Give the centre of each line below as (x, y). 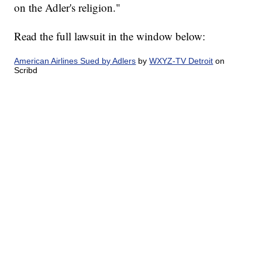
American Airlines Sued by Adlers (75, 61)
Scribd (26, 70)
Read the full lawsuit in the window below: (110, 36)
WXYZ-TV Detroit (181, 61)
